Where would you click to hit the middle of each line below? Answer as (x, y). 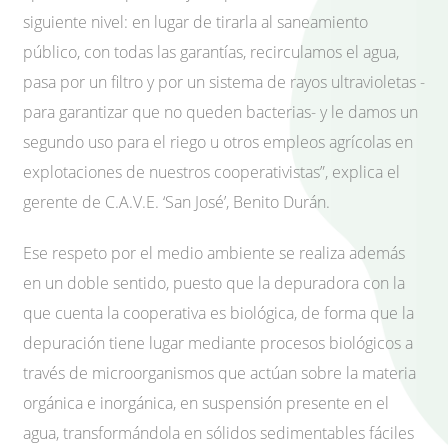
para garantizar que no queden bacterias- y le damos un (220, 112)
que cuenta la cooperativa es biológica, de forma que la (218, 312)
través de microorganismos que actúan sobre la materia (219, 372)
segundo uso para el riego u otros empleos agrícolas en (218, 142)
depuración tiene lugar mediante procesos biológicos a (218, 342)
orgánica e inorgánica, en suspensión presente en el (206, 402)
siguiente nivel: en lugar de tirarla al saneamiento (195, 22)
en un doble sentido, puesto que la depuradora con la (214, 282)
